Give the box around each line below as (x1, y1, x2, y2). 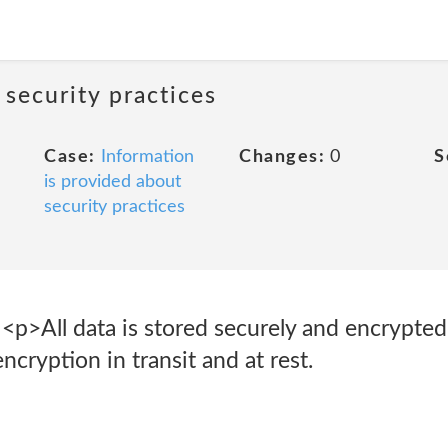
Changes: (239, 148, 325, 166)
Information (100, 148, 194, 166)
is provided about (44, 173, 181, 191)
